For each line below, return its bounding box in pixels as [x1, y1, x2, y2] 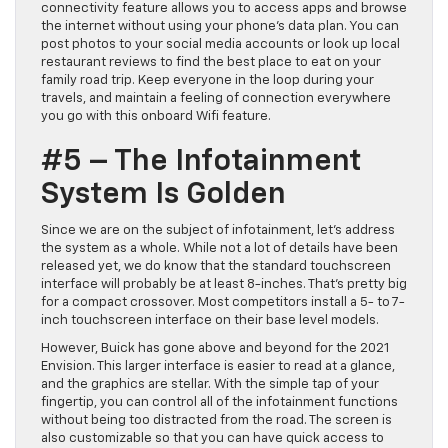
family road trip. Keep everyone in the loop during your [41, 74, 374, 88]
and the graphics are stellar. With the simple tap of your [41, 378, 379, 392]
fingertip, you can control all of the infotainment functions [41, 396, 398, 410]
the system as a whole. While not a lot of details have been [41, 242, 398, 256]
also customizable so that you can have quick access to [41, 432, 384, 446]
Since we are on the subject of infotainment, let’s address [41, 224, 395, 238]
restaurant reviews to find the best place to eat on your [41, 56, 381, 70]
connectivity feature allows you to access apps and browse [41, 2, 407, 16]
